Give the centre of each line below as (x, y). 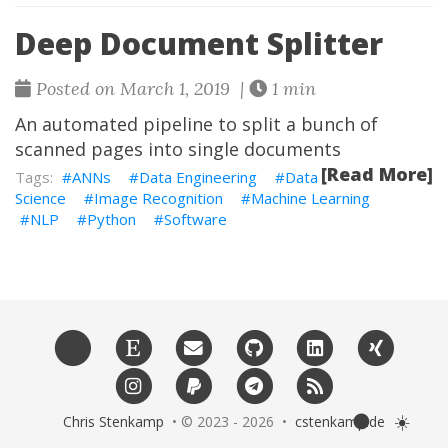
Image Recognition (158, 198)
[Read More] (377, 174)
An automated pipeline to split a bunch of (196, 124)
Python (111, 219)
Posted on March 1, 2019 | (140, 89)
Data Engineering (198, 177)
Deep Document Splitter (199, 44)
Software (195, 219)
